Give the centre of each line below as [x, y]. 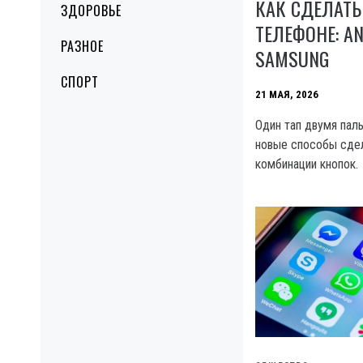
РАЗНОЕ [82, 46]
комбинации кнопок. [307, 164]
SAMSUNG [292, 58]
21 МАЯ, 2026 [287, 94]
